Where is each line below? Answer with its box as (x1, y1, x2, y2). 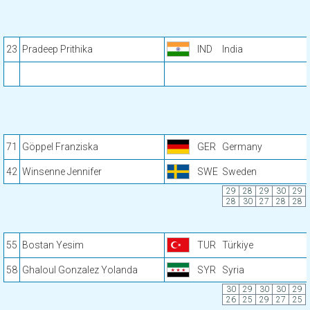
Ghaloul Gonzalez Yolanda (22, 264, 138, 275)
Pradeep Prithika (22, 44, 93, 55)
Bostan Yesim (22, 239, 84, 250)
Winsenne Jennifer (22, 166, 102, 177)
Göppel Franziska (22, 141, 98, 152)
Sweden (222, 166, 257, 177)
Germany (222, 141, 262, 152)
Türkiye (222, 239, 253, 250)
